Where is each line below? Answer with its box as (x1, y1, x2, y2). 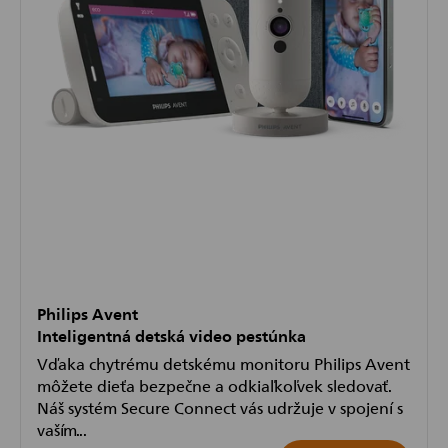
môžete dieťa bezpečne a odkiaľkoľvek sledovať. (37, 374, 392, 397)
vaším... (37, 418, 87, 441)
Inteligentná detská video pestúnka (37, 324, 306, 347)
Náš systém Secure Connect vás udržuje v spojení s (37, 396, 403, 419)
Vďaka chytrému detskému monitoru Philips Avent (37, 352, 410, 375)
